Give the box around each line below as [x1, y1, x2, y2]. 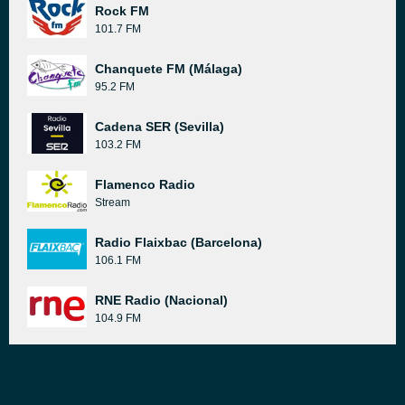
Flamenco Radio [95, 177, 195, 192]
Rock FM [95, 4, 149, 18]
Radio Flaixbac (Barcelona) [95, 235, 262, 250]
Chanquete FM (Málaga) [95, 61, 242, 76]
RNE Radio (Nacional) [95, 293, 228, 307]
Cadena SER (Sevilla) [95, 119, 224, 134]
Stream [95, 196, 130, 209]
